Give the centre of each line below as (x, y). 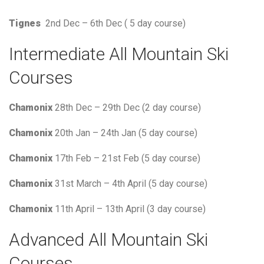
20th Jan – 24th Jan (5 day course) (125, 133)
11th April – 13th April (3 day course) (129, 209)
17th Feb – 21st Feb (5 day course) (126, 158)
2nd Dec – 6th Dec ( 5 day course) (114, 23)
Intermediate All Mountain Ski (119, 54)
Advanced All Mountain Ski (108, 239)
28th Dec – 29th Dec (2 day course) (128, 107)
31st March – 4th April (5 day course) (130, 183)
